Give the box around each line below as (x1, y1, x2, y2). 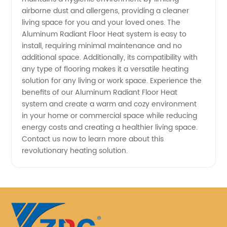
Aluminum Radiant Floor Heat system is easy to (22, 28, 187, 40)
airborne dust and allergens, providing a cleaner (22, 5, 190, 17)
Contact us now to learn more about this (22, 133, 164, 145)
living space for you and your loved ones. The (22, 17, 181, 28)
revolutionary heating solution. (22, 145, 128, 157)
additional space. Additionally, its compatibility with (22, 52, 198, 63)
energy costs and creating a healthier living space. (22, 122, 198, 133)
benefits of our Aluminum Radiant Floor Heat (22, 87, 178, 98)
